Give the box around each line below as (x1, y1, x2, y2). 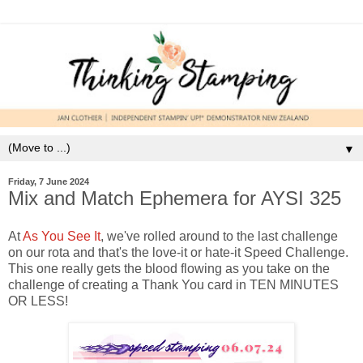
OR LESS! (8, 294, 68, 309)
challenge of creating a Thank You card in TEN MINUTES (8, 278, 339, 293)
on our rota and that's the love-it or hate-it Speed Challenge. (8, 246, 348, 260)
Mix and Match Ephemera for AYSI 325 (8, 186, 341, 209)
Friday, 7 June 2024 (8, 177, 89, 187)
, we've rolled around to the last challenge (100, 229, 338, 244)
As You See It (23, 229, 100, 244)
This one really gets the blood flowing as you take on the (8, 262, 330, 276)
